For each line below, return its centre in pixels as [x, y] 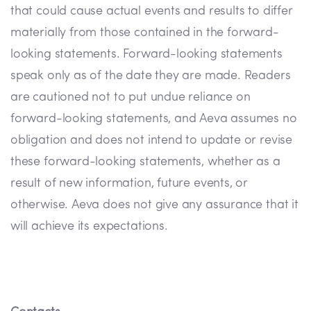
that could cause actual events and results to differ [152, 12]
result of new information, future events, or [129, 184]
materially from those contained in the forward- [145, 33]
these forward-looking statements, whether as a [145, 162]
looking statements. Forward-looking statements [146, 55]
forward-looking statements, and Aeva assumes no [154, 119]
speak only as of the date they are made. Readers [151, 76]
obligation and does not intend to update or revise [152, 141]
